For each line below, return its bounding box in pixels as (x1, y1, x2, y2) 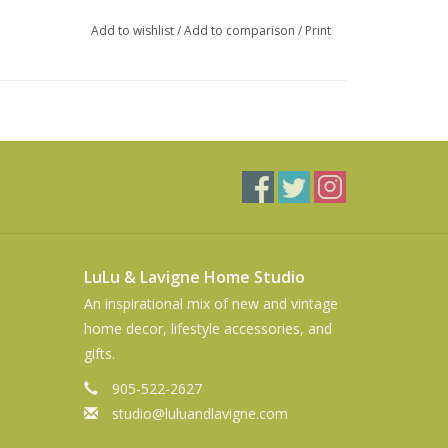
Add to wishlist (90, 21, 177, 39)
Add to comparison (183, 21, 298, 39)
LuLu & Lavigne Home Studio (83, 265, 305, 288)
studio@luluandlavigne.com (111, 403, 288, 423)
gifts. (83, 343, 115, 363)
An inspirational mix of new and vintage (83, 293, 338, 313)
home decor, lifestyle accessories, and (83, 318, 332, 338)
